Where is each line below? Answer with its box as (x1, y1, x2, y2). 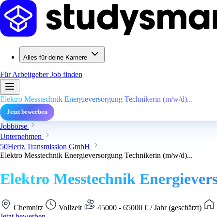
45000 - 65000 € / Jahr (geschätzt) (95, 203, 203, 212)
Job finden (50, 70, 82, 78)
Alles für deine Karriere (23, 54, 87, 61)
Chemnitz (12, 203, 45, 212)
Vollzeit (57, 203, 84, 212)
